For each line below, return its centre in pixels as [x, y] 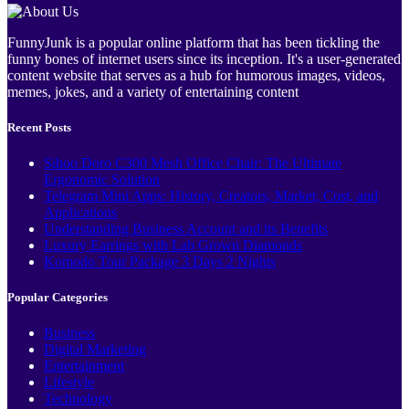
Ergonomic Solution [102, 180]
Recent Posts [39, 127]
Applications [80, 213]
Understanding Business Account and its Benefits [186, 229]
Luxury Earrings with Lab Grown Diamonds [173, 246]
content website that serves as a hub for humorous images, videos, [196, 75]
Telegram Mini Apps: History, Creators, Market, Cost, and [211, 196]
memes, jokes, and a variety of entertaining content [153, 91]
